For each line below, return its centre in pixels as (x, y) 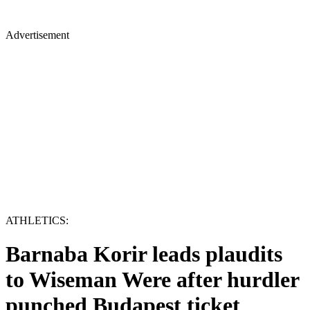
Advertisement (37, 35)
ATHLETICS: (37, 220)
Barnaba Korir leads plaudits (144, 254)
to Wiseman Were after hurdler (152, 280)
